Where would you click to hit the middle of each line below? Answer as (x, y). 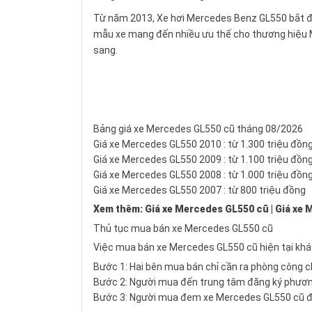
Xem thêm (117, 209)
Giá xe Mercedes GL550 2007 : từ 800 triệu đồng (200, 190)
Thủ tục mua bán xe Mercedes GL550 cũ (183, 228)
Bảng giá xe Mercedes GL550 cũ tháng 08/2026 (198, 128)
